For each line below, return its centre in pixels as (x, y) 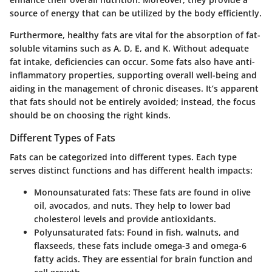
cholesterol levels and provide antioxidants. (125, 219)
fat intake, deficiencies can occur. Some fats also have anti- (132, 61)
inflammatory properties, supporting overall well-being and (133, 75)
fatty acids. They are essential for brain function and (143, 259)
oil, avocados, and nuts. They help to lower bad (132, 205)
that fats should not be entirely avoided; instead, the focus (133, 101)
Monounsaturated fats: (82, 192)
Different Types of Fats (63, 138)
